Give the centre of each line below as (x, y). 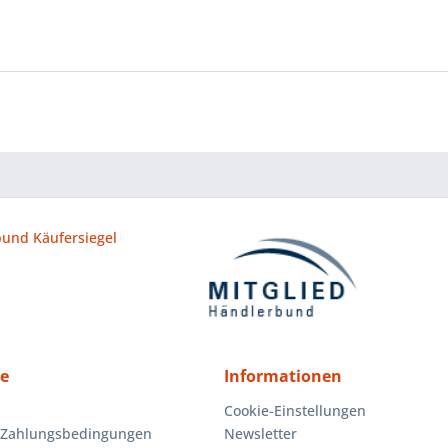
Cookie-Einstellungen (295, 410)
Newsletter (260, 433)
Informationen (283, 376)
